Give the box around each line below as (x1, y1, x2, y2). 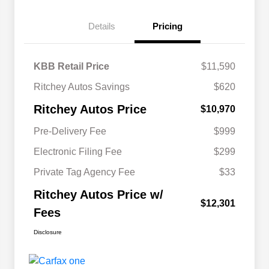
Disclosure (34, 229, 62, 236)
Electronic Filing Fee (34, 147, 122, 157)
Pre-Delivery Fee (34, 126, 106, 137)
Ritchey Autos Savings (34, 82, 130, 92)
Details (88, 21, 115, 32)
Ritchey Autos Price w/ (34, 188, 163, 202)
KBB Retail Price (34, 61, 109, 72)
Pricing (153, 21, 183, 32)
